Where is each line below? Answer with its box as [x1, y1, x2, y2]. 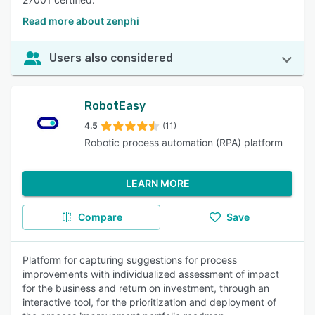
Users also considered [49, 51, 173, 65]
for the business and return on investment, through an [22, 282, 269, 294]
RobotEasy [84, 99, 146, 112]
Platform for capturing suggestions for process [22, 254, 237, 266]
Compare [77, 211, 122, 223]
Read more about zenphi [22, 15, 139, 27]
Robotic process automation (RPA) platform [84, 136, 283, 148]
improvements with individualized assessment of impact [22, 268, 279, 280]
